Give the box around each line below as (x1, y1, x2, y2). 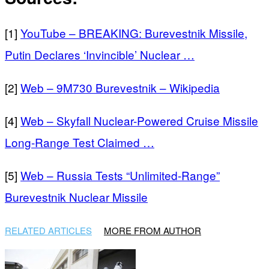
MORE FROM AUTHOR (104, 224, 201, 237)
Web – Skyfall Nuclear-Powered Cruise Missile (20, 112, 258, 129)
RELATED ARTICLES (5, 224, 92, 237)
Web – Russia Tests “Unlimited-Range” (20, 167, 220, 184)
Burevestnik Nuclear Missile (5, 189, 148, 205)
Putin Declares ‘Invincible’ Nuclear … (5, 46, 195, 63)
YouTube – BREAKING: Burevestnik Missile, (20, 25, 247, 41)
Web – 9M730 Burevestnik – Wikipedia (20, 79, 220, 96)
